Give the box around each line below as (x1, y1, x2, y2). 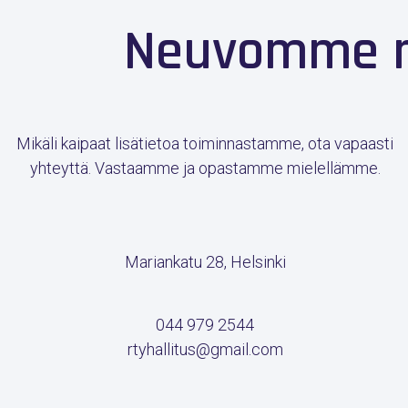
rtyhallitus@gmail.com (127, 339, 283, 359)
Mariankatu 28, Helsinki (124, 252, 286, 272)
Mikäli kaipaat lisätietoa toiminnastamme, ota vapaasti (16, 133, 393, 153)
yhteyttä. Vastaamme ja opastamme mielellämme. (29, 158, 381, 178)
